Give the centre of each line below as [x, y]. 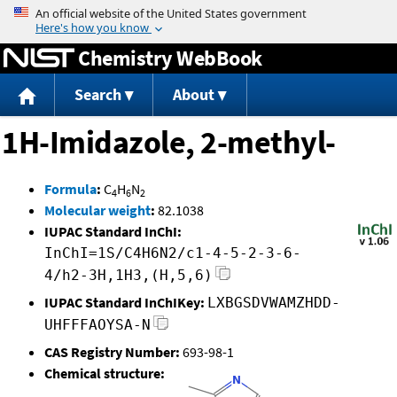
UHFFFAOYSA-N [97, 325]
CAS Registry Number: [112, 352]
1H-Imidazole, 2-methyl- [169, 143]
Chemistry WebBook [170, 58]
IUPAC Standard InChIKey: [125, 303]
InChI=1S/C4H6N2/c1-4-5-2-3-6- [173, 253]
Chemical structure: [105, 374]
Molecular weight [97, 210]
